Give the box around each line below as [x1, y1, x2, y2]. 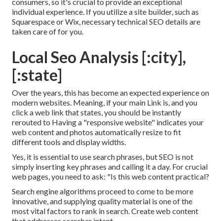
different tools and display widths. [12, 137, 126, 147]
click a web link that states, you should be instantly [12, 108, 181, 117]
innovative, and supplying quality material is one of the [12, 196, 192, 206]
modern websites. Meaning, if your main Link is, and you [12, 98, 197, 108]
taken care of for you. [12, 27, 83, 37]
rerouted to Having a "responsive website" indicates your [12, 117, 204, 127]
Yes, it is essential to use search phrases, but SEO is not [12, 152, 193, 162]
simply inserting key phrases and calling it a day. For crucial [12, 162, 208, 172]
